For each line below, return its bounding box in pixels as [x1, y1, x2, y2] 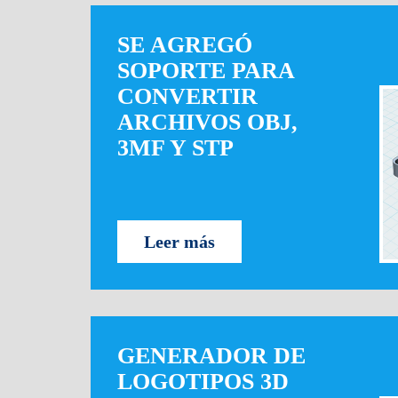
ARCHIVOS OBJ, [117, 109, 298, 135]
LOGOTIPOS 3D [117, 369, 289, 394]
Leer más [144, 232, 215, 251]
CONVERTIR [117, 84, 258, 109]
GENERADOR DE [117, 343, 306, 369]
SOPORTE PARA [117, 58, 294, 84]
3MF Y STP [117, 135, 234, 161]
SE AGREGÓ [117, 32, 252, 58]
